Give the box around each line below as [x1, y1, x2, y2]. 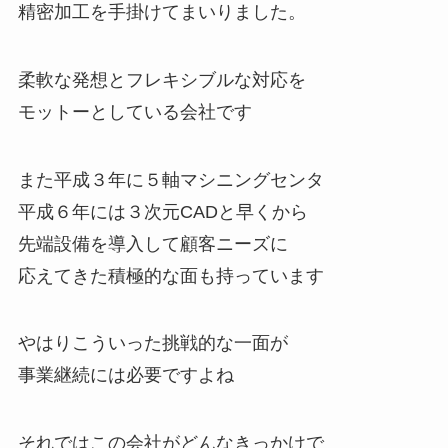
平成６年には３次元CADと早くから [17, 201, 308, 222]
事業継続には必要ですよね [17, 365, 234, 386]
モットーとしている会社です [17, 101, 252, 122]
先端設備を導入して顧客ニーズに [17, 233, 288, 254]
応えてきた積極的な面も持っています [17, 265, 324, 286]
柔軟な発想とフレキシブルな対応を [17, 69, 306, 90]
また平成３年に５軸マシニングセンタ [17, 169, 324, 190]
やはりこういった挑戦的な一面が [17, 333, 288, 354]
